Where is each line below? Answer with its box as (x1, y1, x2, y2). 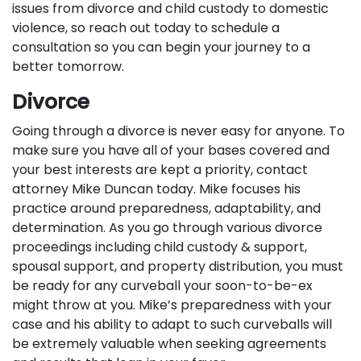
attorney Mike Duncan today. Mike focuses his (12, 180, 301, 198)
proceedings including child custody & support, (12, 238, 307, 256)
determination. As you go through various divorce (12, 218, 322, 237)
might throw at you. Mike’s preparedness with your (12, 296, 332, 314)
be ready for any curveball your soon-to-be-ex (12, 276, 313, 295)
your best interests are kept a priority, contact (12, 160, 308, 179)
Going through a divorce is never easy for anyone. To (12, 122, 345, 140)
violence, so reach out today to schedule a (12, 19, 280, 37)
